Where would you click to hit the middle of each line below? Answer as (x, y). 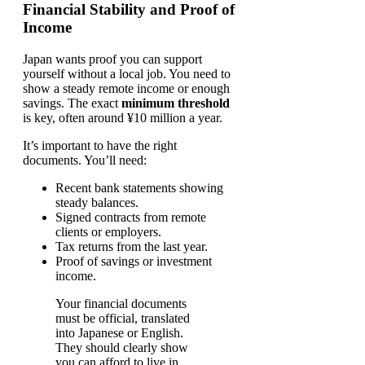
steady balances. (97, 203)
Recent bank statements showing (139, 188)
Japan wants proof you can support (112, 59)
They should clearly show (122, 348)
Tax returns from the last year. (132, 247)
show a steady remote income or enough (126, 89)
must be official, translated (123, 319)
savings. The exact (72, 103)
